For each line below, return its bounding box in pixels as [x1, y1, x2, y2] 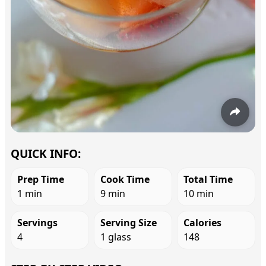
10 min [183, 187, 214, 201]
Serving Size [100, 216, 157, 230]
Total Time [183, 173, 233, 186]
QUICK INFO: [11, 146, 81, 162]
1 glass [100, 230, 131, 244]
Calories [183, 216, 221, 230]
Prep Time [17, 173, 64, 186]
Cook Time [100, 173, 150, 186]
